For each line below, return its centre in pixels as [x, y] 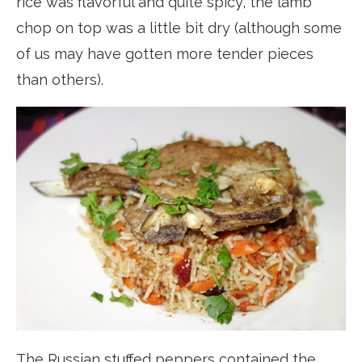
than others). [60, 79]
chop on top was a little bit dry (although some [179, 27]
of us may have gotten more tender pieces [165, 53]
